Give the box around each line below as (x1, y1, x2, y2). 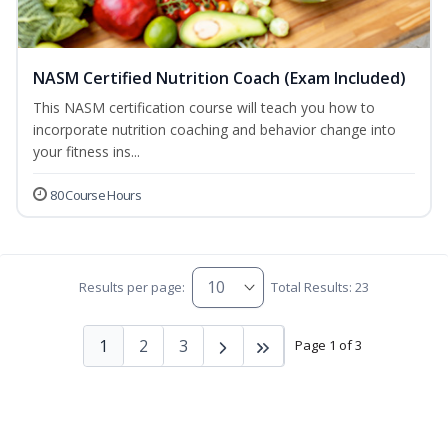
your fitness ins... (33, 141, 140, 161)
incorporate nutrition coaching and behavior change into (33, 119, 396, 139)
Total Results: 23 (271, 278, 370, 297)
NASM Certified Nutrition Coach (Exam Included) (33, 66, 406, 89)
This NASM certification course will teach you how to (33, 97, 375, 117)
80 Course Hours (50, 185, 141, 204)
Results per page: (78, 278, 185, 297)
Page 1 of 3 (294, 336, 362, 355)
